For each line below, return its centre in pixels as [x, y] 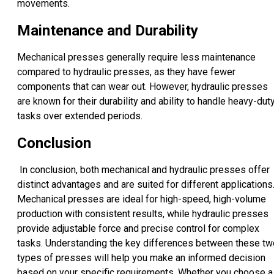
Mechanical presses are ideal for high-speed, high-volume [142, 199]
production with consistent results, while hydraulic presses [143, 214]
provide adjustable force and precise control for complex [138, 228]
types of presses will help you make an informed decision [141, 258]
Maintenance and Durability [108, 31]
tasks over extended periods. [80, 116]
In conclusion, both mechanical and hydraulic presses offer [143, 170]
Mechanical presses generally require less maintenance [136, 57]
